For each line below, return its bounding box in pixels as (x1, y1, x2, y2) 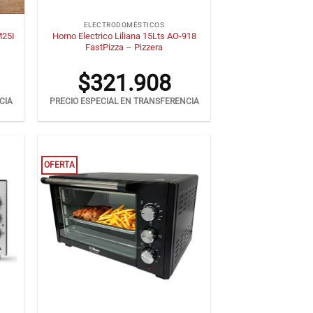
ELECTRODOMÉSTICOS (84, 21, 165, 29)
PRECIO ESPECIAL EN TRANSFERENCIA (49, 96, 199, 107)
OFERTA (44, 160, 75, 170)
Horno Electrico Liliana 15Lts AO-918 (52, 30, 196, 41)
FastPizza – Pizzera (85, 41, 163, 52)
